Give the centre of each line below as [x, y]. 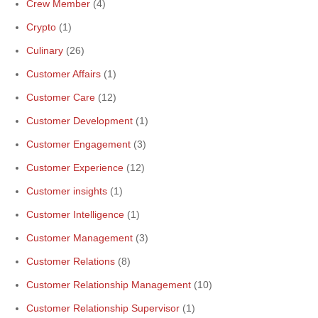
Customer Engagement [78, 144]
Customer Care [61, 97]
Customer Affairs [64, 74]
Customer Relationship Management [109, 285]
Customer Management [79, 238]
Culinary [45, 50]
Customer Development [79, 121]
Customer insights [67, 191]
